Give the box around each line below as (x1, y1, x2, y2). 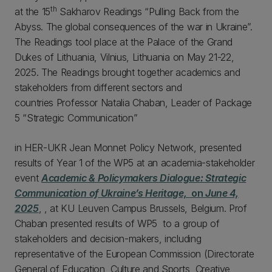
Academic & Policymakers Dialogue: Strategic (41, 171, 246, 184)
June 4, (205, 186, 239, 199)
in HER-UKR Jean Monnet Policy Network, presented (15, 141, 242, 154)
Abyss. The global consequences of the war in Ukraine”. (15, 20, 253, 33)
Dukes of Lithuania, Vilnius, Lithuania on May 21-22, (15, 50, 234, 63)
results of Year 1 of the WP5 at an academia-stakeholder (15, 156, 255, 169)
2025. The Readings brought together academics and (15, 66, 240, 78)
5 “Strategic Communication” (15, 111, 141, 124)
